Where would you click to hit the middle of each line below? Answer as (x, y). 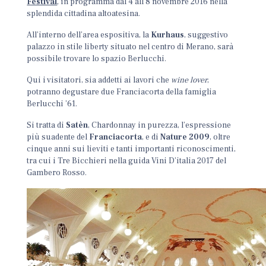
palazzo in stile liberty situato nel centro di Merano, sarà (130, 47)
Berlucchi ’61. (52, 104)
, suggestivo (206, 35)
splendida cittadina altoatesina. (84, 14)
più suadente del (58, 137)
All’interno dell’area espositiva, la (89, 35)
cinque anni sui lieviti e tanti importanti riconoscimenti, (132, 149)
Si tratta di (47, 125)
